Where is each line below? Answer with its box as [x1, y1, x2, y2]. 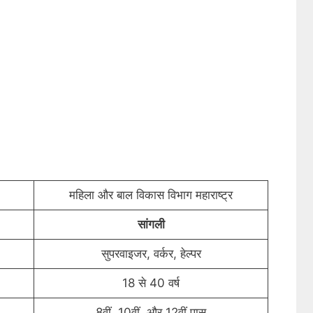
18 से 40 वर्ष [122, 275, 180, 290]
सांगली [137, 217, 165, 231]
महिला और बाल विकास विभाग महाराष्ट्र [69, 187, 233, 202]
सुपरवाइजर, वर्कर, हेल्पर [101, 246, 201, 261]
